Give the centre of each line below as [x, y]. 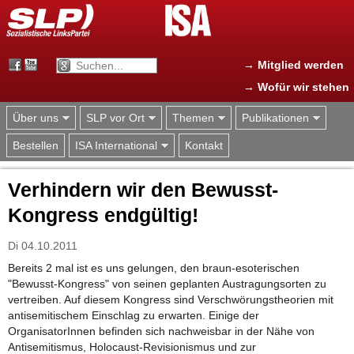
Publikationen [275, 118]
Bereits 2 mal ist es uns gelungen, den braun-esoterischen [154, 268]
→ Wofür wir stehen [296, 87]
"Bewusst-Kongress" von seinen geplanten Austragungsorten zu [167, 284]
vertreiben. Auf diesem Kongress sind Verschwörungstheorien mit [171, 300]
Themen [193, 118]
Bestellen [36, 146]
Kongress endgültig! [103, 215]
